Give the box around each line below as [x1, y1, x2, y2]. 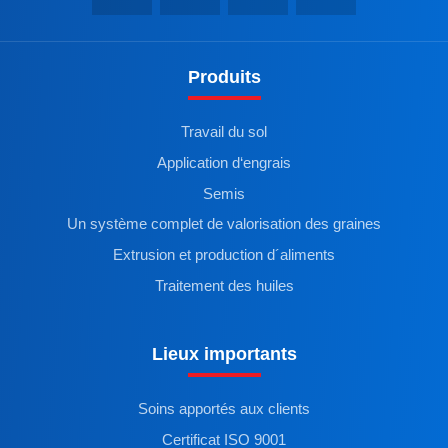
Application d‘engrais [157, 155, 291, 172]
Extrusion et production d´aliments [113, 246, 335, 263]
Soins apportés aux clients [138, 401, 310, 418]
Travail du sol [181, 124, 267, 141]
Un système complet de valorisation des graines [67, 216, 381, 233]
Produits [187, 67, 261, 88]
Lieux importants [151, 344, 297, 365]
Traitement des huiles [154, 277, 294, 294]
